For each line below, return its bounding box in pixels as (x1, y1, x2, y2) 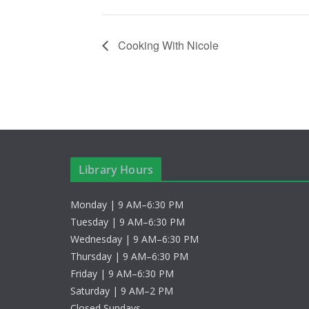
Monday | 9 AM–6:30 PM (70, 198, 183, 211)
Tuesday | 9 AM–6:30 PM (70, 215, 185, 228)
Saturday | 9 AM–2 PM (70, 284, 173, 297)
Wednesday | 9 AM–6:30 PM (70, 232, 199, 246)
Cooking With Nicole (115, 37, 219, 53)
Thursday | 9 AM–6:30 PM (70, 250, 188, 263)
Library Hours (79, 162, 154, 177)
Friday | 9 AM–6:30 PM (70, 267, 174, 280)
